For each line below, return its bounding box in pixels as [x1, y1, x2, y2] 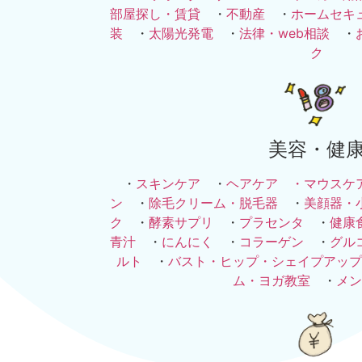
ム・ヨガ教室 [233, 272, 310, 289]
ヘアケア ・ [226, 175, 304, 192]
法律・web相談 [239, 24, 330, 41]
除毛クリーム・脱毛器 [149, 195, 278, 212]
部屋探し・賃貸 [110, 5, 200, 22]
